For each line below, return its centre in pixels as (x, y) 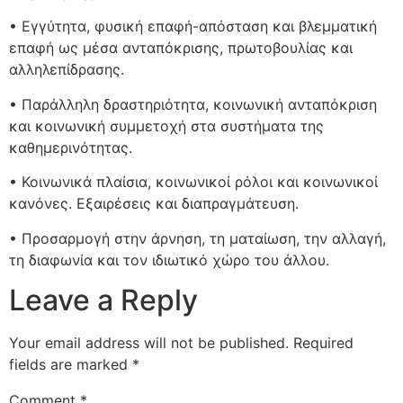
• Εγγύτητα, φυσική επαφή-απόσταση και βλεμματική (193, 27)
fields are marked (71, 365)
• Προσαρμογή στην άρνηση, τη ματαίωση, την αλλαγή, (197, 238)
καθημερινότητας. (71, 147)
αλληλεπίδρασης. (67, 70)
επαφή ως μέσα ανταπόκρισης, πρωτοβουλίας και (181, 48)
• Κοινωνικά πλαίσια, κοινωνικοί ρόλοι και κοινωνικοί (193, 182)
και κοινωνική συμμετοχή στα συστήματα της (166, 125)
